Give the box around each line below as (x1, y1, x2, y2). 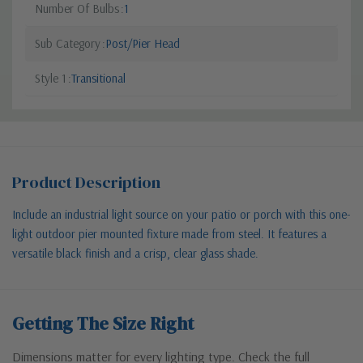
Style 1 (35, 70, 66, 87)
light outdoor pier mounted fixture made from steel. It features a (12, 226, 327, 242)
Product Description (12, 171, 160, 194)
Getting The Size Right (12, 311, 194, 336)
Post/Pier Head (105, 36, 180, 52)
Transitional (71, 70, 126, 87)
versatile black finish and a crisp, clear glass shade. (12, 246, 258, 262)
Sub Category (35, 36, 100, 52)
